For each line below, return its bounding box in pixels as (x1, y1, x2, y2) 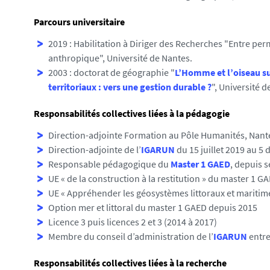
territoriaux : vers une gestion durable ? (48, 81, 212, 93)
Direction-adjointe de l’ (48, 143, 141, 155)
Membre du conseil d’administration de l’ (48, 230, 213, 242)
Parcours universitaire (34, 16, 125, 28)
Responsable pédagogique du (48, 158, 171, 170)
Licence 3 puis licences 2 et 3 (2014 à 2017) (48, 216, 217, 228)
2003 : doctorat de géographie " (48, 66, 175, 78)
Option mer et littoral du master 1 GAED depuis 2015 (48, 201, 257, 213)
